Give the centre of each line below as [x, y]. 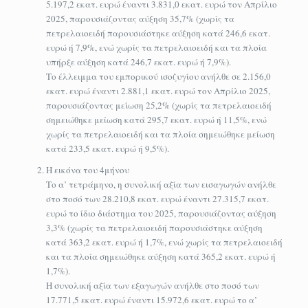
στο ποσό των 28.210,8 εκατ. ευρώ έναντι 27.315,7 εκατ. [157, 198]
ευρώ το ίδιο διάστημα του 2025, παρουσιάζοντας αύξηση [161, 213]
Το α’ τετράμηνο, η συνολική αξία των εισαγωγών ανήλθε [161, 184]
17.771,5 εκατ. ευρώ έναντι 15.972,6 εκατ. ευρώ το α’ [151, 299]
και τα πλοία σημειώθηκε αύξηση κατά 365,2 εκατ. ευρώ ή [161, 256]
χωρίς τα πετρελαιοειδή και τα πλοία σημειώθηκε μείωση [160, 134]
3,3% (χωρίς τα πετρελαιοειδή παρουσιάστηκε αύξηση [154, 227]
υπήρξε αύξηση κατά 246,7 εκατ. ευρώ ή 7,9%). [138, 62]
